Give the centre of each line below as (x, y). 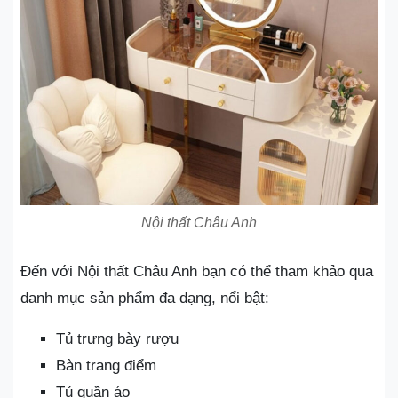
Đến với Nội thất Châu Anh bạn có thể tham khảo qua (197, 271)
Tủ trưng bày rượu (117, 338)
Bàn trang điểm (106, 365)
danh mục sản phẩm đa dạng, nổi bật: (145, 298)
